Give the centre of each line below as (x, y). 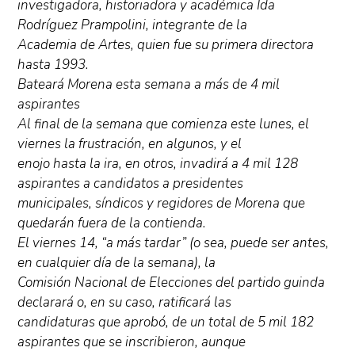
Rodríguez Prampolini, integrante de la (133, 25)
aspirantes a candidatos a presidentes (131, 184)
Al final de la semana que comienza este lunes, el (164, 124)
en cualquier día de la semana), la (117, 263)
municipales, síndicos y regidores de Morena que (162, 204)
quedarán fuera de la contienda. (112, 223)
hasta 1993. (53, 65)
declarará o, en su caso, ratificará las (125, 303)
